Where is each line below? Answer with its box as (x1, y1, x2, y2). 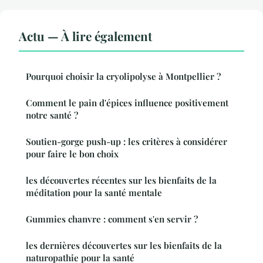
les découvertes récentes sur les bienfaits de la (26, 174, 217, 186)
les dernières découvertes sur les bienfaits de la (26, 239, 222, 251)
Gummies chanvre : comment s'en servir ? (26, 213, 198, 225)
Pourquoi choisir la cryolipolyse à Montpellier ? (26, 70, 221, 82)
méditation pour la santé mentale (26, 186, 162, 198)
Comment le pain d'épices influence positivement (26, 96, 228, 109)
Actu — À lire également (19, 27, 152, 44)
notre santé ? (26, 109, 78, 121)
